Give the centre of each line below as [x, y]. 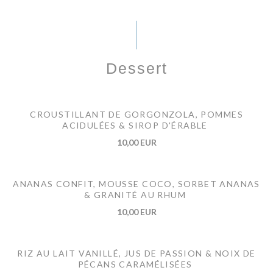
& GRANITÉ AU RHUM [135, 195]
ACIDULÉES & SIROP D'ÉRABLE [135, 126]
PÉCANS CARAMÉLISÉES [135, 264]
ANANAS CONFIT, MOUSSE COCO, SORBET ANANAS [136, 184]
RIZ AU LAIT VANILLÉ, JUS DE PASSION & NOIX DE [136, 253]
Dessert [136, 69]
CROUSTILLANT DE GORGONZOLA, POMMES [136, 115]
